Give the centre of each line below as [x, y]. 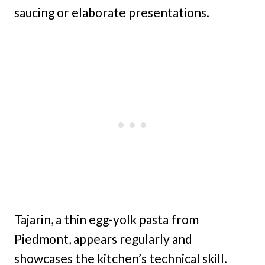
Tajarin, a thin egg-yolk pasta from [106, 219]
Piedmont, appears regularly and [103, 238]
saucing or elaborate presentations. [112, 12]
